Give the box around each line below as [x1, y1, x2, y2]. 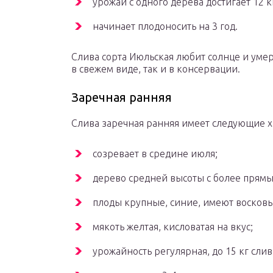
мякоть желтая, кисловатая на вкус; [93, 221, 253, 233]
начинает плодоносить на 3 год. [93, 21, 238, 32]
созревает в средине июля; [93, 148, 218, 160]
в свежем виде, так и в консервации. [71, 63, 240, 75]
